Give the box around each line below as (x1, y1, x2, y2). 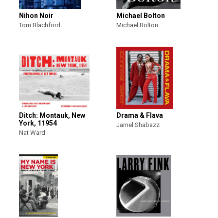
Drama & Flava (116, 111, 163, 119)
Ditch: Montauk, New (19, 111, 85, 119)
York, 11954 (19, 119, 57, 127)
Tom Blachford (19, 21, 60, 29)
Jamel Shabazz (116, 121, 160, 128)
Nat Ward (19, 129, 45, 136)
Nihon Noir (19, 12, 54, 19)
